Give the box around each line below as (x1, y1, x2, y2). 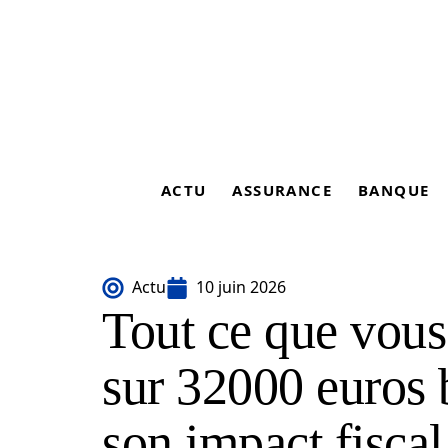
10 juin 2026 (196, 276, 286, 298)
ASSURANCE (232, 180, 332, 200)
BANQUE (357, 180, 430, 200)
